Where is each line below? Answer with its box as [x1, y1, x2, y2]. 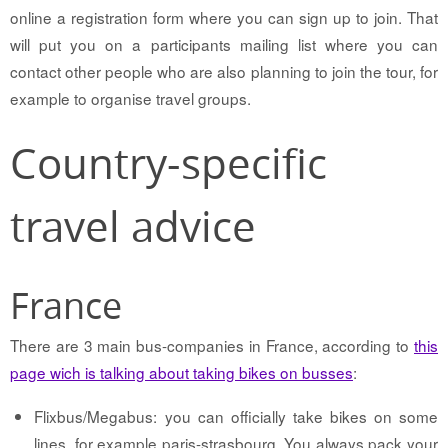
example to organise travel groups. [10, 87, 251, 110]
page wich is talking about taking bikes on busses [10, 361, 353, 384]
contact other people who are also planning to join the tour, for [10, 60, 438, 83]
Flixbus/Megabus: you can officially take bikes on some [34, 405, 438, 428]
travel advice [10, 198, 256, 255]
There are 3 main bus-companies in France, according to [10, 334, 414, 357]
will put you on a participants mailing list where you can [10, 33, 438, 56]
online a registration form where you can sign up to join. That [10, 6, 438, 29]
